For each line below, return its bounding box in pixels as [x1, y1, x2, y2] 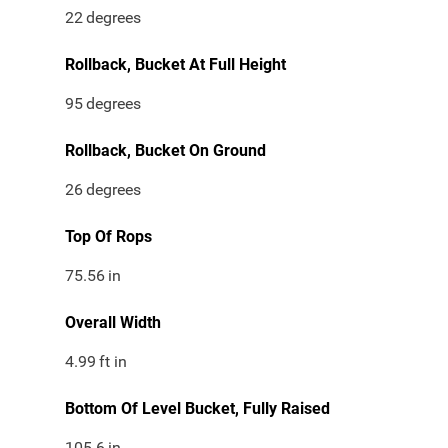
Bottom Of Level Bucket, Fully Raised [65, 399, 330, 419]
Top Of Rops [65, 227, 152, 247]
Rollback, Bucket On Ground [65, 141, 266, 161]
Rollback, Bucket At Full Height [65, 55, 286, 75]
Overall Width [65, 313, 161, 333]
